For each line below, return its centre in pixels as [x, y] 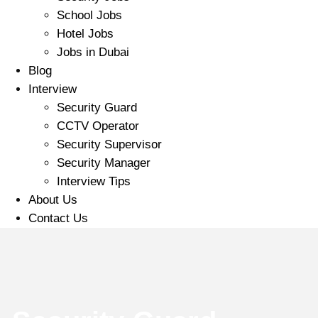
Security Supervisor [109, 145]
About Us [53, 200]
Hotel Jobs [85, 34]
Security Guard [97, 108]
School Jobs [89, 16]
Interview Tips [94, 182]
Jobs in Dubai [93, 53]
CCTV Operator [98, 126]
